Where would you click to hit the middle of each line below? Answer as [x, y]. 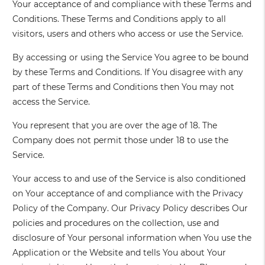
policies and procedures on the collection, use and [116, 223]
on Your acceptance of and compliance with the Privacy [128, 194]
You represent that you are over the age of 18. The [115, 126]
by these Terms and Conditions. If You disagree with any [128, 72]
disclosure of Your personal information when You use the [132, 238]
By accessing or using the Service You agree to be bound [131, 58]
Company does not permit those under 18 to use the [121, 140]
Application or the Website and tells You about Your [119, 253]
